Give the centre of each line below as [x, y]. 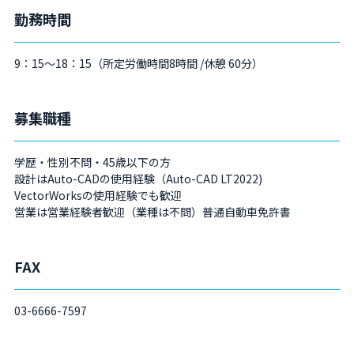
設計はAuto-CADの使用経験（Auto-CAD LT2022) [138, 179]
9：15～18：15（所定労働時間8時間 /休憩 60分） [138, 63]
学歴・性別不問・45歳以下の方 [92, 162]
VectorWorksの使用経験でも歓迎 [98, 195]
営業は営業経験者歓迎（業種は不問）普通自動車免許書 [152, 212]
